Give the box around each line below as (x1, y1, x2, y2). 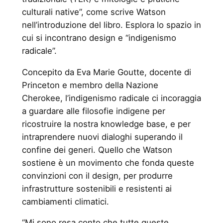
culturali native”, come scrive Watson (21, 6, 166, 17)
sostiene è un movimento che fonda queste (21, 157, 194, 168)
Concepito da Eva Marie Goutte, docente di (21, 67, 191, 77)
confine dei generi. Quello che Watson (21, 144, 172, 155)
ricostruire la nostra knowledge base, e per (21, 118, 191, 129)
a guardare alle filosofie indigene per (21, 106, 165, 116)
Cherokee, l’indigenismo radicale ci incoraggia (21, 93, 201, 103)
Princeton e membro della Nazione (21, 80, 158, 90)
